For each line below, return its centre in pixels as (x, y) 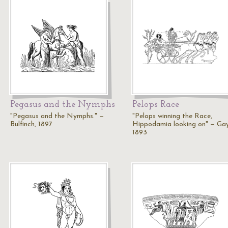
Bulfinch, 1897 (31, 124)
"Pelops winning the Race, (172, 116)
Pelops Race (156, 105)
